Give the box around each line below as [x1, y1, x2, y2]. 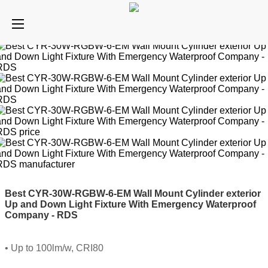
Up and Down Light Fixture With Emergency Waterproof [5, 199, 256, 209]
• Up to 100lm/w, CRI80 [5, 243, 103, 254]
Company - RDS [5, 209, 78, 220]
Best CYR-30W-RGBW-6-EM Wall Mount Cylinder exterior [5, 188, 261, 199]
